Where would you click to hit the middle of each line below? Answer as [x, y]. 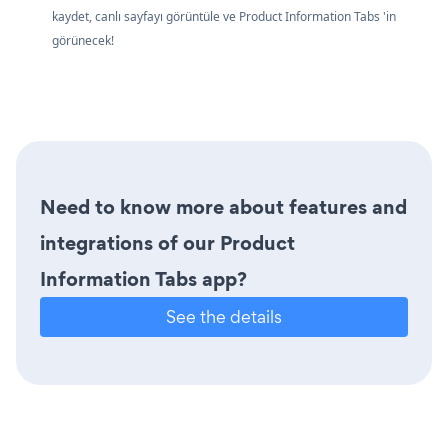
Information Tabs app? [143, 279]
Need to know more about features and [223, 207]
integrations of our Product [167, 243]
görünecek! [83, 41]
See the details [224, 317]
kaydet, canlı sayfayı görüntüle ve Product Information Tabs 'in [224, 17]
